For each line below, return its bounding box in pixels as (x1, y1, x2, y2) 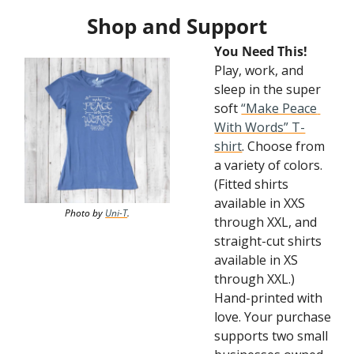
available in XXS (214, 194, 306, 212)
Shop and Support (87, 12, 267, 40)
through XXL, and (214, 213, 318, 231)
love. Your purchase (214, 308, 332, 326)
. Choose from (242, 137, 326, 155)
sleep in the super (214, 81, 322, 98)
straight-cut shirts (214, 232, 322, 250)
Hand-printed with (214, 289, 323, 307)
